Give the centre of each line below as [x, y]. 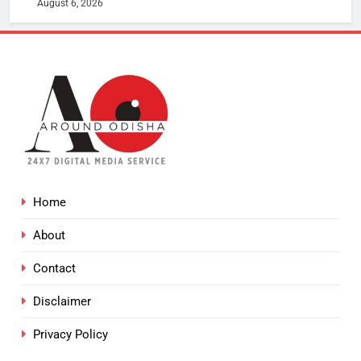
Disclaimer [62, 302]
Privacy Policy [71, 335]
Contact [54, 269]
